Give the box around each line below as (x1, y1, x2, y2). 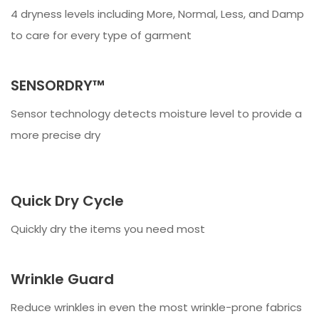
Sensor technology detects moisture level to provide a (11, 105, 302, 121)
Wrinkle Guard (11, 268, 114, 289)
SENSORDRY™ (11, 75, 105, 95)
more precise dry (11, 127, 100, 142)
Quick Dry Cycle (11, 190, 124, 211)
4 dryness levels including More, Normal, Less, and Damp (11, 6, 304, 21)
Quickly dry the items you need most (11, 221, 205, 236)
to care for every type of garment (11, 27, 192, 43)
